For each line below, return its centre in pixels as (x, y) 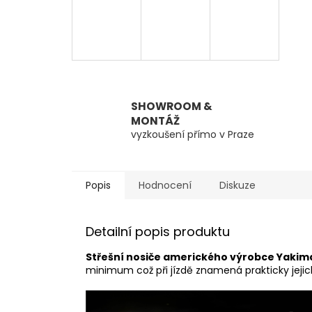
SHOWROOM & (172, 107)
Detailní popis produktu (158, 232)
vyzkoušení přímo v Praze (193, 135)
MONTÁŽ (155, 121)
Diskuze (237, 186)
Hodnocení (165, 186)
